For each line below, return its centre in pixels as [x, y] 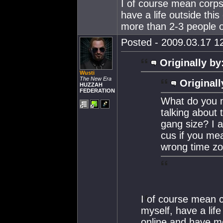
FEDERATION [97, 91]
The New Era [96, 79]
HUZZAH [91, 85]
